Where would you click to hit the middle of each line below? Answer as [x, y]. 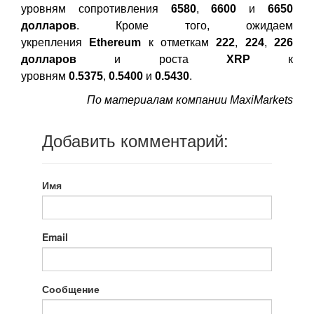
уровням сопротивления [96, 9]
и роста [170, 59]
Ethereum [115, 42]
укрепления [55, 42]
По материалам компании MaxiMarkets [190, 100]
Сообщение [71, 289]
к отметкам [179, 42]
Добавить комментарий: [135, 140]
